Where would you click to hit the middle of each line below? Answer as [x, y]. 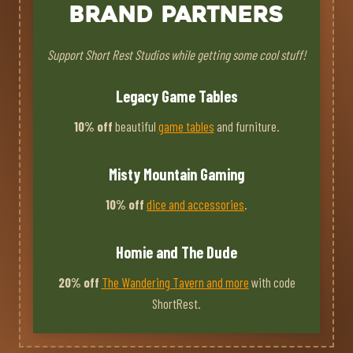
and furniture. [247, 126]
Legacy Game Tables [176, 97]
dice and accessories [195, 204]
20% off [78, 282]
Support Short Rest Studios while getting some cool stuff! [176, 55]
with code [272, 282]
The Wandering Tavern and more [175, 282]
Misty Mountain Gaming [176, 175]
